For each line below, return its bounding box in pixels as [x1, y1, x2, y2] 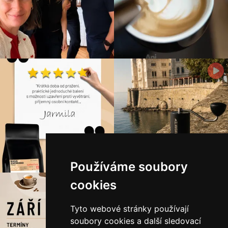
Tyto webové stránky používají [70, 204, 189, 214]
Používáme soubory [70, 159, 188, 174]
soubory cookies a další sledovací [70, 216, 201, 226]
